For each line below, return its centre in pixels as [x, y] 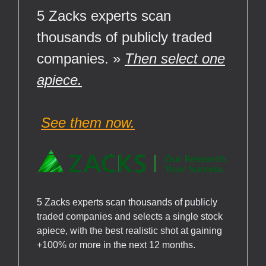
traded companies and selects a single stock [130, 217]
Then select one [175, 59]
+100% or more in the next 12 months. [116, 245]
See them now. [88, 123]
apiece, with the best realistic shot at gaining [129, 231]
